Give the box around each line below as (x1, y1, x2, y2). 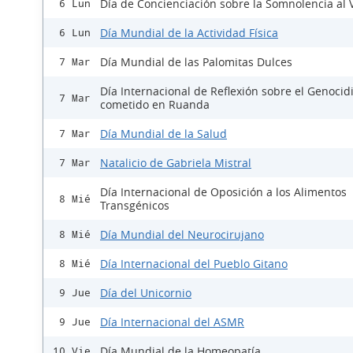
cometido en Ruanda (100, 97, 210, 113)
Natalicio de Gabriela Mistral (100, 155, 251, 171)
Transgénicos (100, 198, 169, 214)
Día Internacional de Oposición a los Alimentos (100, 184, 347, 200)
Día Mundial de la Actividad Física (100, 25, 278, 41)
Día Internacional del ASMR (100, 314, 244, 330)
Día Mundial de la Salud (100, 126, 227, 142)
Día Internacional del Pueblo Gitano (100, 256, 288, 272)
